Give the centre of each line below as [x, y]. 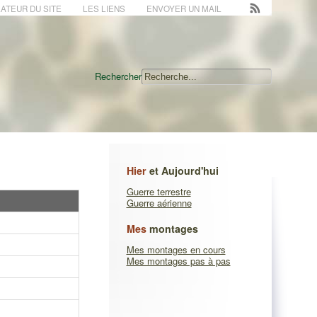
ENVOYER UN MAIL [184, 8]
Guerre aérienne [159, 203]
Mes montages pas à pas [178, 261]
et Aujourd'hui [182, 171]
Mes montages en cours [176, 249]
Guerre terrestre [158, 191]
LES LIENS [104, 8]
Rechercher [118, 76]
